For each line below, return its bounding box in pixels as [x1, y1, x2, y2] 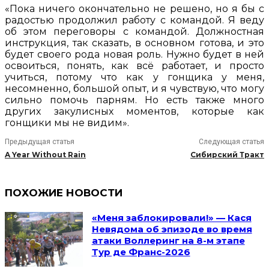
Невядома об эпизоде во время [91, 223, 252, 235]
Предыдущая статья [5, 138, 74, 147]
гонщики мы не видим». [5, 117, 129, 129]
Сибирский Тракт [190, 150, 264, 160]
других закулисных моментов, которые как [5, 106, 264, 118]
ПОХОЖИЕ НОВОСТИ [5, 187, 122, 199]
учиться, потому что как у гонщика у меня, [5, 71, 264, 83]
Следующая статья [198, 138, 264, 147]
